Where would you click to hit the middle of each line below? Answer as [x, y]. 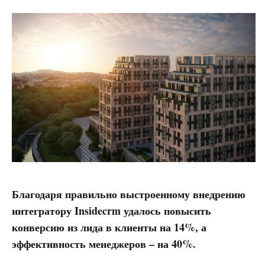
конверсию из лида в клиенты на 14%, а [109, 227]
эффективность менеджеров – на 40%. [104, 244]
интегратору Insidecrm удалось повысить [112, 211]
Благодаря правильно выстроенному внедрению [129, 194]
